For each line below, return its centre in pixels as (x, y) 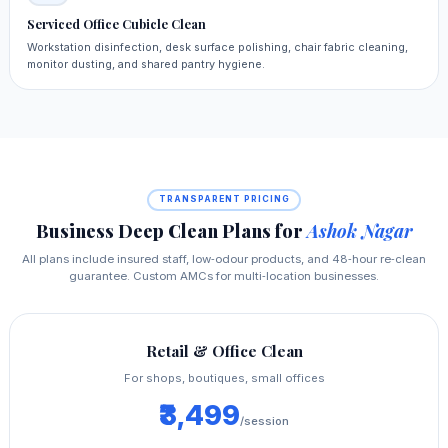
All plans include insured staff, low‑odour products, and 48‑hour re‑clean (224, 258)
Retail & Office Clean (224, 351)
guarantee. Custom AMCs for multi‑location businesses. (224, 275)
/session (264, 421)
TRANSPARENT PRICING (224, 199)
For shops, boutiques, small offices (224, 378)
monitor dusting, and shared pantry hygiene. (145, 63)
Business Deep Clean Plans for (171, 231)
